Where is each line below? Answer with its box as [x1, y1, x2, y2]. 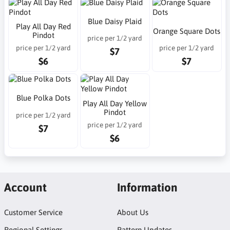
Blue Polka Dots [16, 93, 70, 103]
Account [4, 180, 47, 194]
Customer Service [4, 208, 63, 217]
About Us [117, 208, 148, 217]
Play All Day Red [15, 22, 71, 31]
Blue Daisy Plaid [88, 16, 142, 26]
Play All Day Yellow [83, 99, 147, 108]
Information [117, 180, 178, 194]
